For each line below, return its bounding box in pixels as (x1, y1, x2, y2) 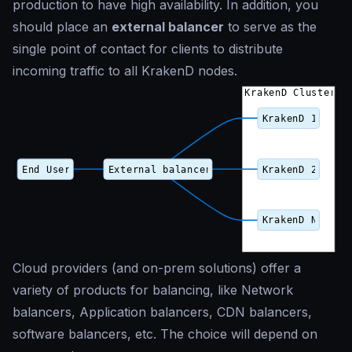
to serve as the (224, 19, 317, 35)
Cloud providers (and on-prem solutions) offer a (13, 259, 301, 276)
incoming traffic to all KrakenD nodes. (13, 63, 237, 79)
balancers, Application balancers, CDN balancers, (13, 303, 312, 320)
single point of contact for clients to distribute (13, 41, 283, 57)
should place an (13, 19, 112, 35)
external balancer (112, 19, 224, 35)
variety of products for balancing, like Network (13, 281, 293, 298)
